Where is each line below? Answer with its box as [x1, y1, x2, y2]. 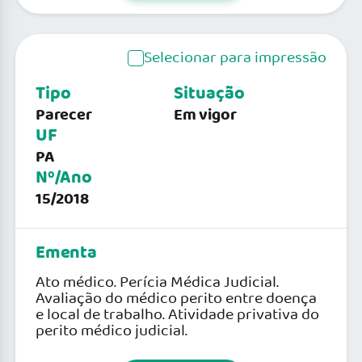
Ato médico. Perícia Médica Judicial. [36, 270, 279, 295]
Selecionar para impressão [144, 45, 326, 70]
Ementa [36, 238, 97, 267]
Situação [174, 79, 245, 108]
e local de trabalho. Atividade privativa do [36, 302, 319, 327]
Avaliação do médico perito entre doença [36, 286, 317, 311]
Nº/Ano [36, 163, 92, 192]
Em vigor [174, 102, 237, 128]
